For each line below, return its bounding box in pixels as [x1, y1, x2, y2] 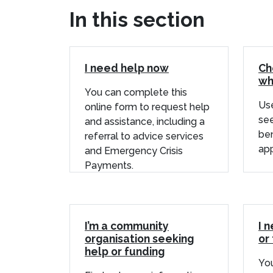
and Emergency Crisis [85, 144, 183, 157]
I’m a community [85, 219, 169, 232]
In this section [69, 7, 205, 32]
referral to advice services [85, 130, 204, 142]
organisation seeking [85, 232, 194, 245]
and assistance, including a [85, 115, 205, 127]
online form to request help [85, 101, 210, 113]
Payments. [85, 159, 133, 171]
